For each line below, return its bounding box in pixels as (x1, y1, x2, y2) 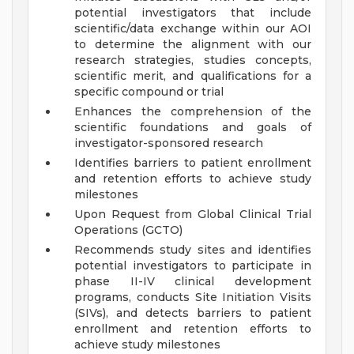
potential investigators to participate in (74, 258, 311, 273)
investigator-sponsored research (74, 136, 263, 151)
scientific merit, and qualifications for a (74, 69, 311, 84)
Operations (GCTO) (74, 223, 183, 238)
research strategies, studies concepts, (74, 53, 311, 68)
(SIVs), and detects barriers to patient (74, 306, 311, 321)
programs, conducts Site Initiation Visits (74, 290, 311, 305)
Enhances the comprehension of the (74, 104, 311, 119)
